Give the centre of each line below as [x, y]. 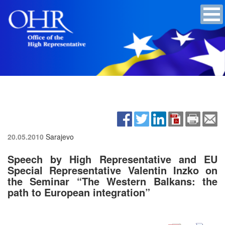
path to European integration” [79, 192]
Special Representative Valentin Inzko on [113, 170]
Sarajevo [60, 136]
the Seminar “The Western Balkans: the [113, 181]
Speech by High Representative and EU [113, 159]
